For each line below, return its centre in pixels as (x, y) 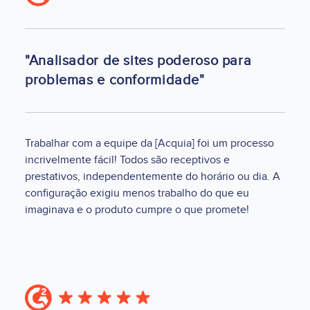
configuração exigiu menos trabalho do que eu (137, 193)
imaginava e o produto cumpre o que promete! (137, 210)
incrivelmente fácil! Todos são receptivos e (127, 160)
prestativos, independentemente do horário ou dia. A (153, 177)
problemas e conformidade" (115, 81)
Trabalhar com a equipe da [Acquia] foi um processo (149, 144)
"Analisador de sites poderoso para (138, 61)
